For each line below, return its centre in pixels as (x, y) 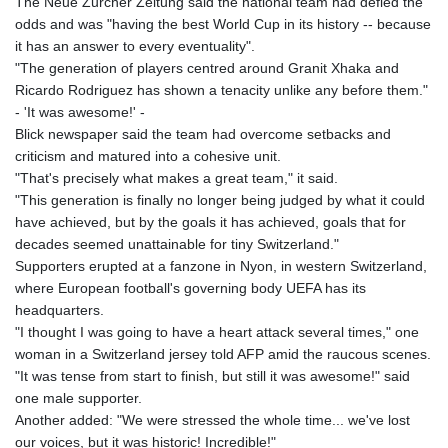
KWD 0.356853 (263, 75)
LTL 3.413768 (259, 273)
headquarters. (59, 309)
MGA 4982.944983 (276, 383)
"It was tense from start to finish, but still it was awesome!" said (212, 375)
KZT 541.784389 (269, 119)
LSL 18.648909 (264, 251)
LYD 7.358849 (260, 317)
